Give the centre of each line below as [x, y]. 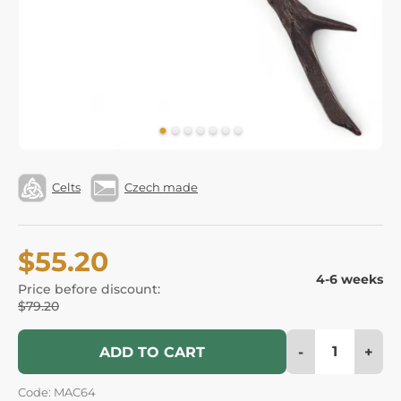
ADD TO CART [152, 352]
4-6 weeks [350, 279]
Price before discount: [89, 289]
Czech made [161, 188]
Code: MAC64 [57, 392]
